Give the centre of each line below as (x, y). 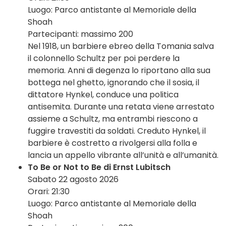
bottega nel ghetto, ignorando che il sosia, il (114, 83)
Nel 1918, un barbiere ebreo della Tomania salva (121, 46)
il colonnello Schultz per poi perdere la (104, 59)
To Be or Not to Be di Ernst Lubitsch (99, 167)
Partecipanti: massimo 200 (80, 34)
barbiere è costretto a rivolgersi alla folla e (112, 143)
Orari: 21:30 (49, 192)
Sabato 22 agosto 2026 (73, 180)
